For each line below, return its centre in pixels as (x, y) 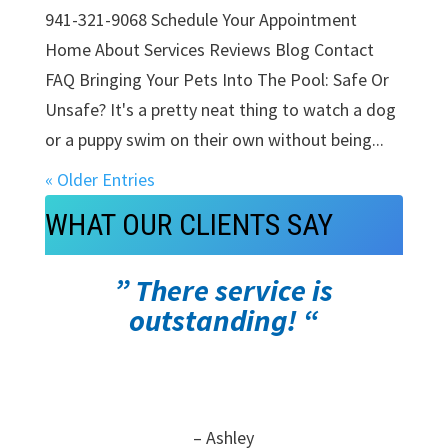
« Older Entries (99, 179)
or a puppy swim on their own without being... (214, 139)
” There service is (224, 289)
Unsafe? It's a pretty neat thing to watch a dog (220, 109)
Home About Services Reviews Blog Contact (209, 49)
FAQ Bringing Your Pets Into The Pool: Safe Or (216, 79)
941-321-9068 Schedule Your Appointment (200, 19)
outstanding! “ (224, 319)
